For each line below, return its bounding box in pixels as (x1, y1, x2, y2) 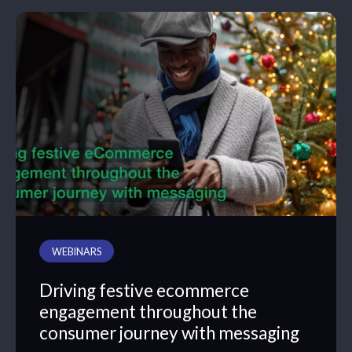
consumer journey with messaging (39, 321, 299, 343)
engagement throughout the (39, 300, 257, 322)
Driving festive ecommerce (39, 279, 249, 301)
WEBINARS (52, 246, 101, 258)
